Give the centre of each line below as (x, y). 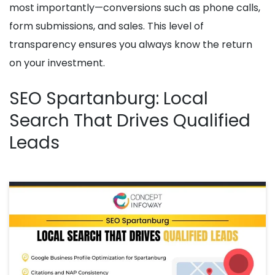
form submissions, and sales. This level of (107, 26)
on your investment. (57, 63)
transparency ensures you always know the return (131, 45)
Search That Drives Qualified (130, 121)
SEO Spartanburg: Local (109, 99)
